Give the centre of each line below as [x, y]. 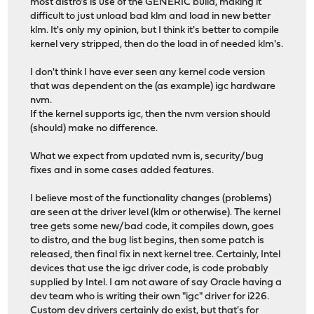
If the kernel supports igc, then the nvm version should [151, 115]
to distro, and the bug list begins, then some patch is [148, 241]
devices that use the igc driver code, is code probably [150, 269]
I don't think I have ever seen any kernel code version [148, 73]
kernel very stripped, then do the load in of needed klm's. [157, 45]
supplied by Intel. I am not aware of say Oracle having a [156, 283]
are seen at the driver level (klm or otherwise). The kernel [156, 213]
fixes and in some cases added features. [122, 171]
